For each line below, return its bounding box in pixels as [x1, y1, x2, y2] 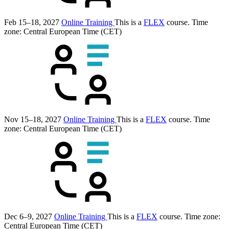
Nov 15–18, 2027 [4, 115, 61, 124]
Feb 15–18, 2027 [4, 18, 59, 27]
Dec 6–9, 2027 [4, 212, 52, 221]
